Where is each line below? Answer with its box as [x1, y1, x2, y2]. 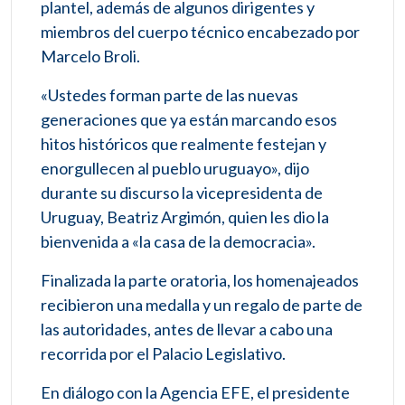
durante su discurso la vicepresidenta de [41, 183, 323, 203]
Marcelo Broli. [41, 46, 140, 67]
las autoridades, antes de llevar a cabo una [41, 319, 333, 340]
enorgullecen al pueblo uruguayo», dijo [41, 158, 309, 179]
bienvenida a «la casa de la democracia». [41, 231, 316, 252]
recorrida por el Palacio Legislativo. [41, 344, 286, 364]
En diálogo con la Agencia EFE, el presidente [41, 382, 350, 403]
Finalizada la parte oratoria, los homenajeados [41, 270, 359, 291]
